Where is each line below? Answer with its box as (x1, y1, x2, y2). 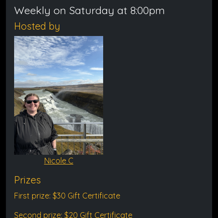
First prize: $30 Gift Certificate (14, 190, 120, 200)
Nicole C (44, 155, 73, 165)
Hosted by (14, 19, 60, 32)
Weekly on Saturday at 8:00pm (14, 3, 165, 17)
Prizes (14, 173, 41, 186)
